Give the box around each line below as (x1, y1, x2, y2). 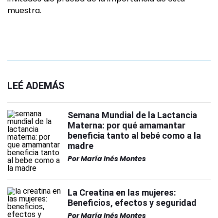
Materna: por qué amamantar (68, 120, 185, 130)
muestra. (7, 5, 41, 16)
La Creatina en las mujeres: (68, 187, 176, 198)
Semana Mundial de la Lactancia (68, 110, 197, 120)
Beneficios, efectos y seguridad (68, 198, 197, 208)
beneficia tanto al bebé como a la (68, 130, 201, 141)
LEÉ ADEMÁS (7, 80, 65, 91)
